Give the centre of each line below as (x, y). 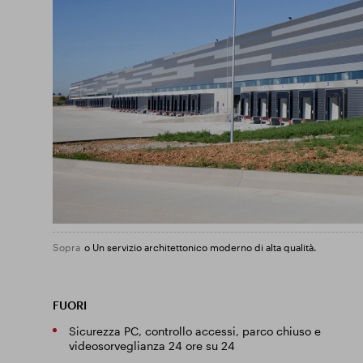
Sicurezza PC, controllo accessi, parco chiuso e (194, 331)
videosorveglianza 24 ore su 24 (152, 346)
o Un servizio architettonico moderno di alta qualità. (200, 247)
